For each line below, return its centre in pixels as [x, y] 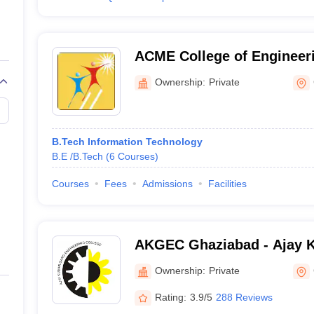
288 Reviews [244, 297]
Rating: [170, 297]
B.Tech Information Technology [127, 142]
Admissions [167, 184]
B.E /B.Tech [77, 156]
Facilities [227, 184]
